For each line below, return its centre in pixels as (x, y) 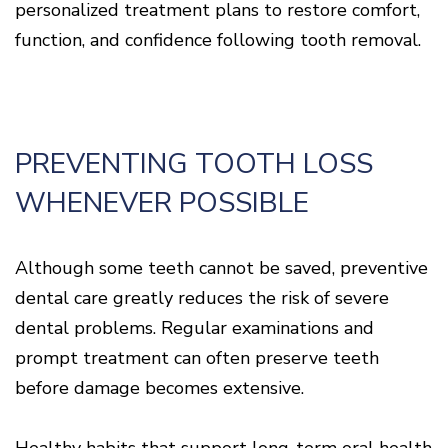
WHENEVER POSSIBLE (162, 202)
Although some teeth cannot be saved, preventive (221, 267)
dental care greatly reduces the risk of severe (202, 297)
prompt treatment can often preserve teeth (197, 357)
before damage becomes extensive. (159, 387)
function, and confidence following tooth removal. (218, 39)
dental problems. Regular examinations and (194, 327)
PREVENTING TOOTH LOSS (194, 163)
